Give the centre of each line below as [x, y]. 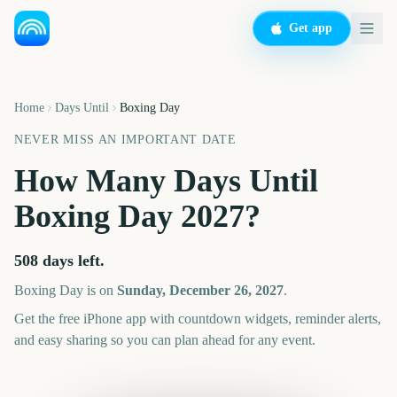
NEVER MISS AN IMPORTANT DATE [125, 140]
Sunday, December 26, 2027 [200, 290]
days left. [71, 261]
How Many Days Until [166, 181]
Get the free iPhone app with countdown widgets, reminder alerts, [198, 319]
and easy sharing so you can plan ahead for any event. [165, 340]
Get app [311, 28]
